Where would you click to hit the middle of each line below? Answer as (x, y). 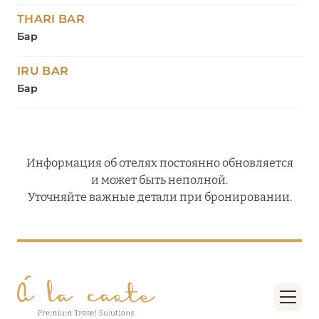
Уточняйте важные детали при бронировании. (159, 197)
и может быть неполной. (159, 180)
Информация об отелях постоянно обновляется (159, 163)
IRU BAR (43, 71)
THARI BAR (51, 19)
